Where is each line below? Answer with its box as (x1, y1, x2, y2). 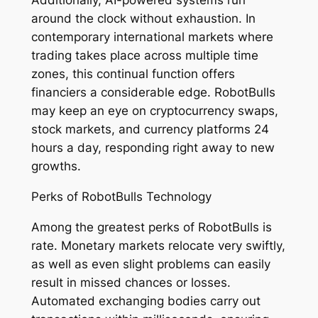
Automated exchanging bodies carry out (31, 293, 261, 308)
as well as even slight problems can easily (31, 256, 270, 271)
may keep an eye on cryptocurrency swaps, (31, 104, 278, 119)
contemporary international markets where (31, 30, 273, 45)
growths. (31, 159, 81, 174)
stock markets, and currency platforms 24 (31, 122, 269, 137)
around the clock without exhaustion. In (31, 11, 256, 26)
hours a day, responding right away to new (31, 141, 275, 155)
